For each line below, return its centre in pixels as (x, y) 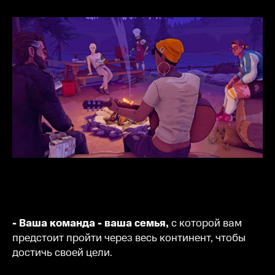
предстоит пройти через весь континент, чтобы (129, 238)
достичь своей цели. (62, 253)
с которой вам (207, 224)
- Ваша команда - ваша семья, (92, 224)
